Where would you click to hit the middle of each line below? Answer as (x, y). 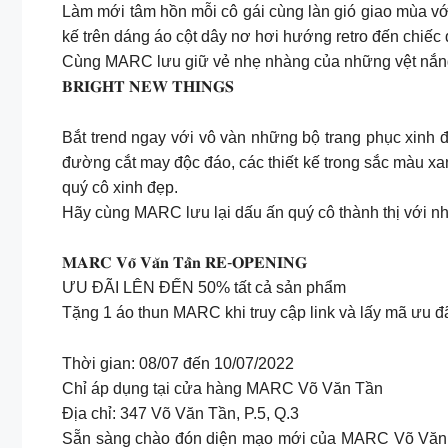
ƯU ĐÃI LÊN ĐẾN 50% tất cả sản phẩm (204, 288)
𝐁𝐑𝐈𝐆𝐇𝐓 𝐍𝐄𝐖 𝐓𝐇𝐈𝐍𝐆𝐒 (148, 87)
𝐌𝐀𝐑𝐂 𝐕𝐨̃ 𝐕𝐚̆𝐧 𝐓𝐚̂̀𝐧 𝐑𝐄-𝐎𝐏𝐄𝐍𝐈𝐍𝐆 (184, 263)
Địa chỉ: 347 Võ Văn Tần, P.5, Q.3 (180, 413)
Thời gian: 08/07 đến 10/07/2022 (178, 363)
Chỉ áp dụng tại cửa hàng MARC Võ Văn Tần (222, 388)
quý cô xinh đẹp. (120, 187)
